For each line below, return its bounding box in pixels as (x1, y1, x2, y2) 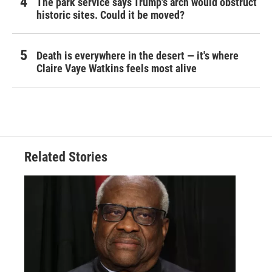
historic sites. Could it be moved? (36, 8, 185, 22)
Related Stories (24, 149, 107, 165)
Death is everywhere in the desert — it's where (36, 49, 239, 63)
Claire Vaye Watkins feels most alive (36, 62, 197, 75)
